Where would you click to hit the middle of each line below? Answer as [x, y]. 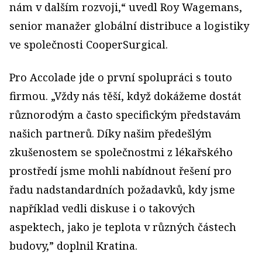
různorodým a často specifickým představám [125, 115]
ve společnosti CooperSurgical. [89, 44]
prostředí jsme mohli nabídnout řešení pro [120, 171]
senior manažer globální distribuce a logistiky [129, 26]
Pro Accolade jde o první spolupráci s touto [121, 77]
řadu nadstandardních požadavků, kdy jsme [122, 189]
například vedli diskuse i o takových [102, 208]
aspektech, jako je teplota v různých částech [123, 227]
